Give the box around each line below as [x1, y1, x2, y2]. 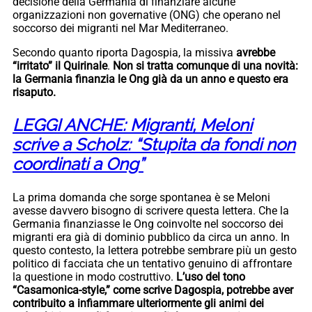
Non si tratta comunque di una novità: [113, 58, 298, 72]
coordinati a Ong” [13, 153, 143, 174]
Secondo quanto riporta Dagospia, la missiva [13, 45, 233, 59]
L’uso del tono [176, 270, 245, 283]
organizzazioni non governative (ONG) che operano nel [13, 8, 281, 22]
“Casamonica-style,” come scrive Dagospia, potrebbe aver [13, 283, 293, 297]
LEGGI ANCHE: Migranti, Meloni [13, 114, 252, 135]
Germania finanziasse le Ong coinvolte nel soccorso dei [13, 217, 283, 231]
